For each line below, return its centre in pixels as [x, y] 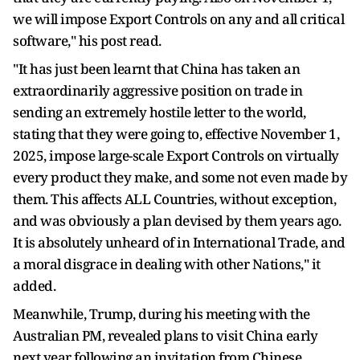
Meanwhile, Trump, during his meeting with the [162, 314]
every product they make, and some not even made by [180, 177]
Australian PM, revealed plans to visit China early [165, 335]
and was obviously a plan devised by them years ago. [177, 221]
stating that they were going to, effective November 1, [176, 134]
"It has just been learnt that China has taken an [156, 69]
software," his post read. [87, 41]
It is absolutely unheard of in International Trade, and [179, 242]
